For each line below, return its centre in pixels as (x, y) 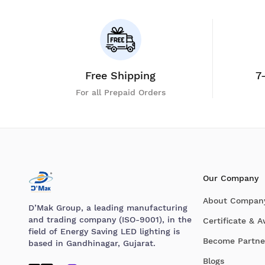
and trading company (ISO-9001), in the (110, 219)
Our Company (230, 178)
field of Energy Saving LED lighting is (104, 231)
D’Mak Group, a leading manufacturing (108, 207)
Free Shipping (120, 75)
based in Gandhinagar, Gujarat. (92, 243)
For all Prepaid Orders (120, 92)
